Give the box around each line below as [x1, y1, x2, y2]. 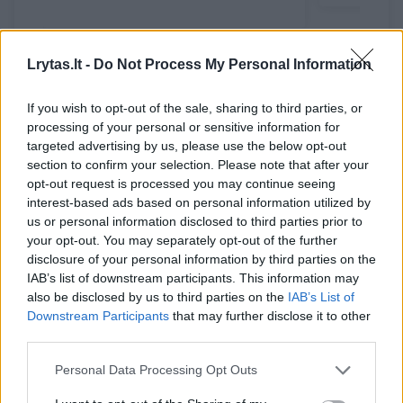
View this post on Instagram [115, 326, 288, 341]
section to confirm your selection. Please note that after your [27, 157, 369, 172]
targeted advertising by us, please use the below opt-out [27, 138, 346, 153]
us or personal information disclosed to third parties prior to [27, 213, 363, 228]
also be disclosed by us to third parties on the [27, 289, 288, 304]
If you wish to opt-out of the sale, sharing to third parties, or [27, 100, 363, 115]
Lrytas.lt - [27, 56, 94, 72]
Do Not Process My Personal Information [94, 56, 372, 72]
